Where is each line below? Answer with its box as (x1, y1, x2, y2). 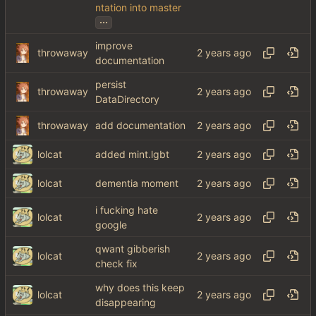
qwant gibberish (95, 243, 170, 255)
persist (95, 78, 126, 90)
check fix (95, 257, 138, 270)
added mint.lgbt (95, 148, 169, 160)
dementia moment (95, 177, 178, 189)
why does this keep (95, 281, 185, 293)
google (95, 219, 127, 231)
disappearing (95, 296, 156, 309)
